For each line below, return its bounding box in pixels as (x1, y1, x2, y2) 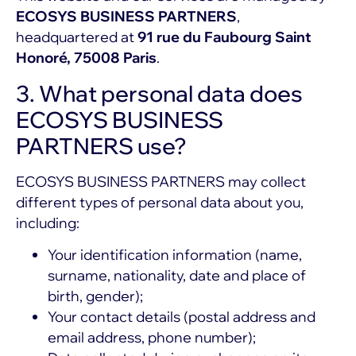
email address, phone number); (48, 328, 256, 347)
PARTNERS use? (16, 131, 187, 160)
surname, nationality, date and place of (48, 266, 306, 285)
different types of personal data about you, (16, 192, 304, 211)
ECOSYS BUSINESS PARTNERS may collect (16, 172, 306, 191)
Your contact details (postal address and (48, 308, 315, 327)
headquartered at (16, 28, 137, 47)
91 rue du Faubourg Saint (137, 28, 311, 47)
